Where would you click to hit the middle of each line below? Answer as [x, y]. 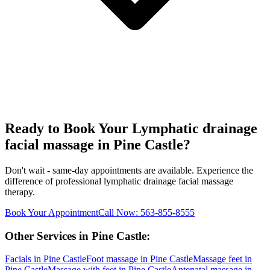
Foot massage [112, 259]
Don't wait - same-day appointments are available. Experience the [129, 170]
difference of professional [54, 181]
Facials [18, 259]
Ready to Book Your [68, 129]
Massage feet [218, 259]
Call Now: [119, 212]
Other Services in [48, 236]
